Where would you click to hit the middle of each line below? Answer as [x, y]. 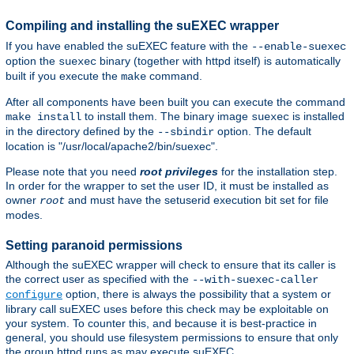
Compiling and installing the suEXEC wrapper [142, 26]
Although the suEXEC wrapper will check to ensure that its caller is [171, 264]
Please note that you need [73, 171]
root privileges [179, 171]
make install [43, 117]
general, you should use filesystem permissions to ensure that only [172, 337]
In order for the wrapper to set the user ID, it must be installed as [167, 185]
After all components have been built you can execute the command [175, 102]
